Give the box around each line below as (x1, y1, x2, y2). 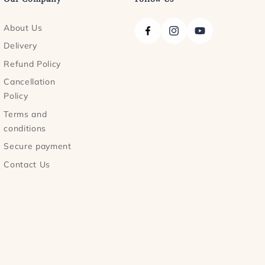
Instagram (167, 31, 214, 43)
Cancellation (4, 76, 56, 88)
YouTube (193, 31, 232, 43)
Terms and (4, 108, 47, 119)
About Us (4, 22, 43, 33)
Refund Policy (4, 58, 61, 69)
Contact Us (4, 159, 50, 170)
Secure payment (4, 141, 72, 152)
